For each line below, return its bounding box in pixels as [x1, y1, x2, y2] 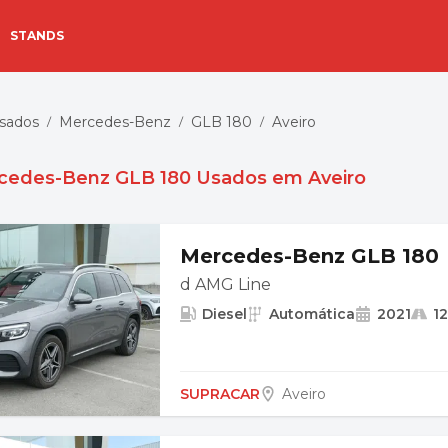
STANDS [10, 27, 64, 43]
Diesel [202, 305, 247, 323]
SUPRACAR [180, 385, 260, 403]
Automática [269, 305, 355, 323]
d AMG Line [180, 275, 271, 294]
